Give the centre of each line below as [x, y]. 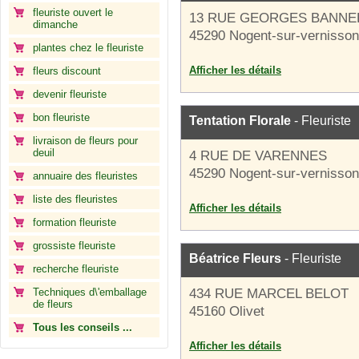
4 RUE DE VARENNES [258, 156]
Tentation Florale [240, 121]
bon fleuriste [61, 117]
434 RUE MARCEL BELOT [269, 294]
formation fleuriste [75, 222]
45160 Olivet [227, 311]
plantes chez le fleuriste [88, 48]
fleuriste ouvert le [73, 12]
